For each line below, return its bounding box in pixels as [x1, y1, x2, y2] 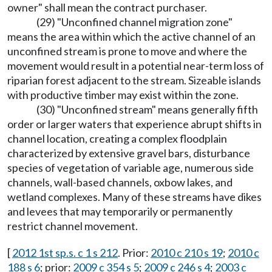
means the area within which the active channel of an [7, 30, 256, 43]
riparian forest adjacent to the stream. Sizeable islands [7, 73, 261, 87]
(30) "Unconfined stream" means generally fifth [36, 103, 258, 116]
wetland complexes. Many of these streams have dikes [7, 190, 262, 203]
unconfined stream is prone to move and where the [7, 44, 247, 58]
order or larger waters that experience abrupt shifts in [7, 117, 262, 131]
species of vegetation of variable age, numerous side [7, 161, 254, 174]
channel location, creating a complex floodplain [7, 132, 227, 145]
